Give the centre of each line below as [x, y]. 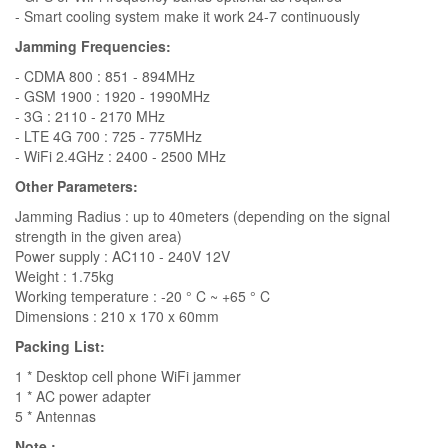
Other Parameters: [76, 185]
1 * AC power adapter [83, 395]
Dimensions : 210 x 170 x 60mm [117, 315]
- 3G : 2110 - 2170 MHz [90, 115]
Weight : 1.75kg [64, 275]
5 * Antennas [55, 415]
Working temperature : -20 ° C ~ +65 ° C [142, 295]
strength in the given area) [98, 235]
